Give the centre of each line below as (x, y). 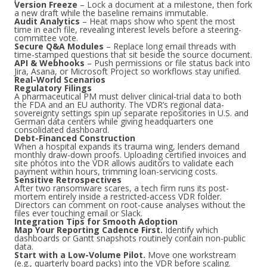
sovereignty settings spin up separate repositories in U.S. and (131, 113)
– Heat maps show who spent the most (158, 21)
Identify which (190, 230)
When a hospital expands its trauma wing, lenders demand (127, 146)
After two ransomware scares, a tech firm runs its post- (122, 188)
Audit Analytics (47, 21)
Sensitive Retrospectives (68, 180)
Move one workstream (191, 255)
